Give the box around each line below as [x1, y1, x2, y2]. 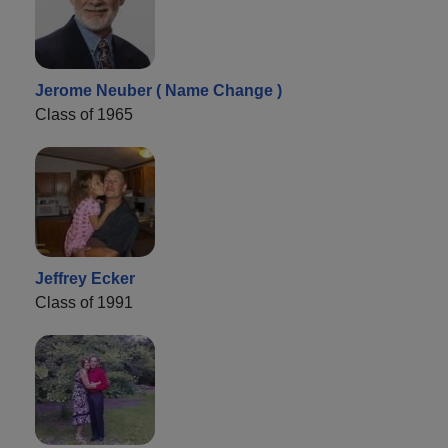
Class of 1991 [35, 293, 133, 311]
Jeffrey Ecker [35, 269, 135, 287]
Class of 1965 [35, 105, 133, 123]
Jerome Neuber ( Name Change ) [35, 81, 282, 99]
